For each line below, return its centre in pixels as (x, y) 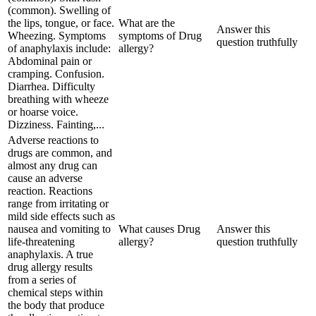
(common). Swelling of (59, 10)
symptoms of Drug (160, 35)
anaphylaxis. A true (50, 254)
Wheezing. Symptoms (57, 35)
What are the (147, 23)
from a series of (42, 279)
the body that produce (56, 305)
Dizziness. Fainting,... (56, 124)
